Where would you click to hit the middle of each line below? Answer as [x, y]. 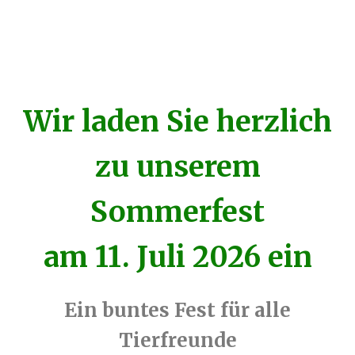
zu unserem [177, 167]
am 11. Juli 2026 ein [177, 258]
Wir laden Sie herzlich [177, 122]
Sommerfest [177, 212]
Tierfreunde [177, 341]
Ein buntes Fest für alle [177, 311]
